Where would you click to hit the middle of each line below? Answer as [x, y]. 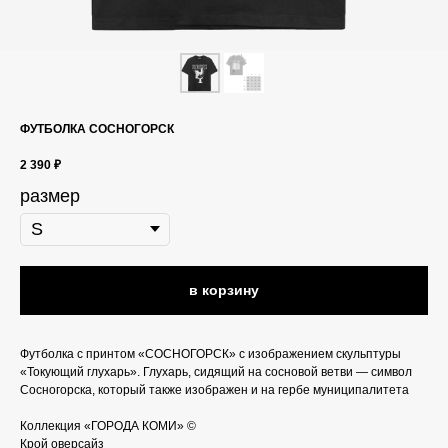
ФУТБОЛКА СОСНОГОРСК [97, 129]
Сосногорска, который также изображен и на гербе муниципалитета [214, 390]
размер [50, 195]
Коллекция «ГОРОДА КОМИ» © [108, 426]
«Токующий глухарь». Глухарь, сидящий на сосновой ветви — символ [216, 372]
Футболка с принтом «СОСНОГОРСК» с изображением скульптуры [210, 354]
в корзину [224, 289]
